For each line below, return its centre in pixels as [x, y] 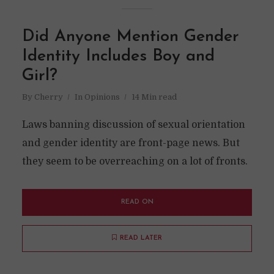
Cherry [48, 97]
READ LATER [141, 238]
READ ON [137, 202]
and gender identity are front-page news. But [131, 143]
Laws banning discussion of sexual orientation [133, 125]
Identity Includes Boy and [118, 57]
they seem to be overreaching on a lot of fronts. [135, 161]
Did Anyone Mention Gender [130, 37]
